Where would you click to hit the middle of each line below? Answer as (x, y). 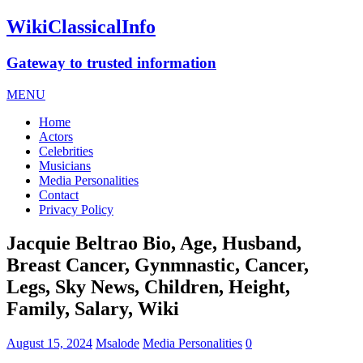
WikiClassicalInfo (81, 26)
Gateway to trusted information (111, 62)
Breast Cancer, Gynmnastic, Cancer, (158, 265)
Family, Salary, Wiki (93, 309)
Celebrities (66, 151)
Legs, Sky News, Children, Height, (148, 287)
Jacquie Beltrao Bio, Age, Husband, (154, 243)
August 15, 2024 (49, 344)
